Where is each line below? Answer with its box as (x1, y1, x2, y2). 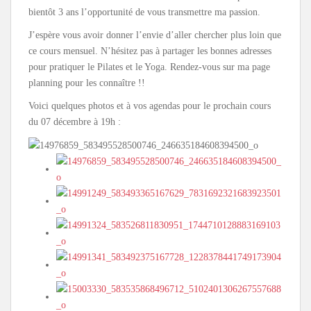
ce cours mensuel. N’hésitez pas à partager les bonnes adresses (28, 46, 271, 56)
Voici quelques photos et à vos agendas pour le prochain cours (28, 101, 271, 111)
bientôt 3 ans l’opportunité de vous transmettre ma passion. (28, 7, 260, 17)
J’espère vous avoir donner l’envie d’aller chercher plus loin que (28, 30, 281, 40)
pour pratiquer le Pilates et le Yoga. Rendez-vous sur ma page (28, 62, 270, 72)
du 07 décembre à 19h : (28, 117, 121, 127)
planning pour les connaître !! (28, 78, 145, 88)
